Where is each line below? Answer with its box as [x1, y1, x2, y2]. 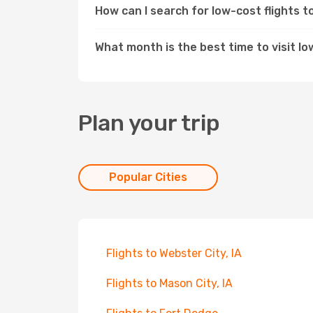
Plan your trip [78, 110, 220, 136]
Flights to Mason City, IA [106, 277, 233, 290]
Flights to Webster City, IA [106, 247, 242, 260]
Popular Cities [109, 170, 187, 184]
